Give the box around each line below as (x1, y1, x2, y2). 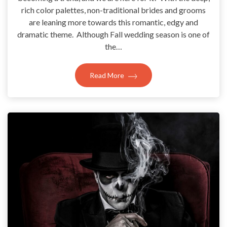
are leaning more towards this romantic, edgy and (29, 17, 198, 27)
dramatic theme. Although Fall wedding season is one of (17, 29, 210, 40)
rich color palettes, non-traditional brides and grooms (21, 5, 206, 15)
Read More (90, 71, 126, 80)
